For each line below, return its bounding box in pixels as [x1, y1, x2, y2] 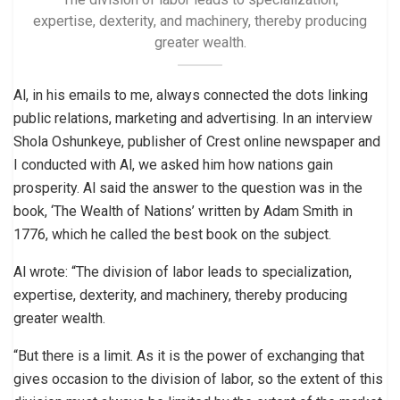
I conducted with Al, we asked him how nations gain [13, 155, 333, 173]
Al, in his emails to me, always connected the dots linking [13, 86, 368, 104]
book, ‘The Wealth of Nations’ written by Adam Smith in [13, 202, 353, 220]
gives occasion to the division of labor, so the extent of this [13, 370, 383, 387]
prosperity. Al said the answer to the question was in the [13, 179, 362, 196]
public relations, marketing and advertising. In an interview [13, 109, 372, 127]
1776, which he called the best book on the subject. [13, 225, 331, 243]
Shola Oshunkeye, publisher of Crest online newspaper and [13, 132, 380, 150]
